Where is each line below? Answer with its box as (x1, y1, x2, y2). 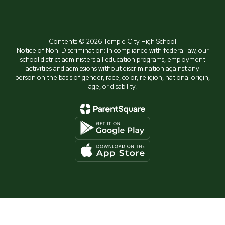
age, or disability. (88, 82, 137, 91)
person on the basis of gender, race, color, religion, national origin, (15, 73, 210, 82)
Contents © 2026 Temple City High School (49, 37, 176, 46)
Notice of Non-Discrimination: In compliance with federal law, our (16, 46, 209, 55)
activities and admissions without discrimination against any (26, 64, 199, 73)
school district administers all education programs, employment (20, 55, 205, 64)
